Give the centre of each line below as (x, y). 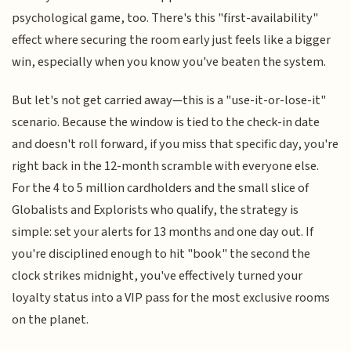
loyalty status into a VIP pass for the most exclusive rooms (171, 297)
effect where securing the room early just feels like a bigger (172, 40)
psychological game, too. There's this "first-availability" (165, 18)
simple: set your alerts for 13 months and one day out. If (163, 232)
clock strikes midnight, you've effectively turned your (157, 275)
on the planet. (51, 319)
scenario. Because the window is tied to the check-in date (166, 122)
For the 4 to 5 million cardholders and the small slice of (161, 188)
